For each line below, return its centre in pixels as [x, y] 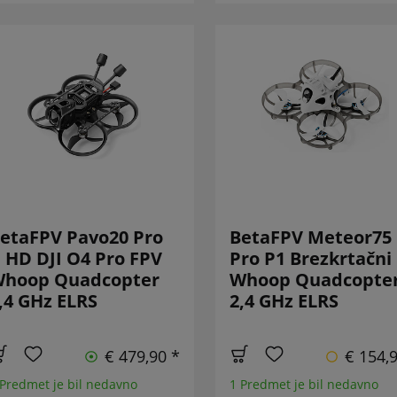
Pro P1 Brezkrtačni [310, 259]
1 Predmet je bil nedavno [304, 385]
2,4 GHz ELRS [284, 301]
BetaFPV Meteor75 [310, 237]
